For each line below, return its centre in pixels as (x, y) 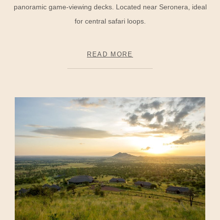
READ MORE (110, 54)
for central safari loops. (110, 21)
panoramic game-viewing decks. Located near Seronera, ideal (110, 7)
